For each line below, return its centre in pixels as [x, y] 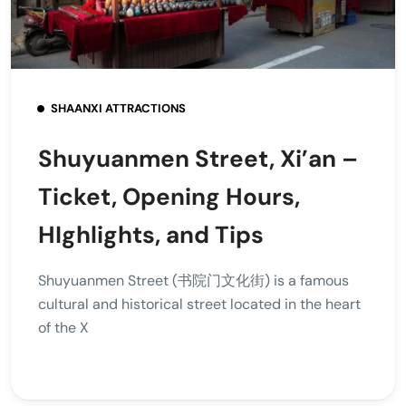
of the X [63, 328]
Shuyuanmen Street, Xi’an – [198, 159]
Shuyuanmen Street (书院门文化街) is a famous [193, 281]
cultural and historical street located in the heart [199, 304]
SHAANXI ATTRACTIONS [118, 109]
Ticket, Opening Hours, [169, 197]
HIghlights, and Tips [151, 235]
